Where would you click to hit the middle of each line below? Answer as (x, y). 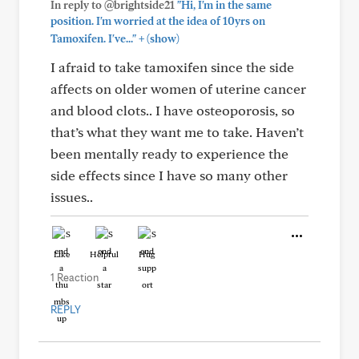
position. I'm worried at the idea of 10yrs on (158, 21)
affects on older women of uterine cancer (178, 89)
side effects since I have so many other (169, 175)
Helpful (104, 254)
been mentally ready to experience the (169, 153)
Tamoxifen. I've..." (93, 38)
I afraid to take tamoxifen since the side (172, 67)
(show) (162, 38)
